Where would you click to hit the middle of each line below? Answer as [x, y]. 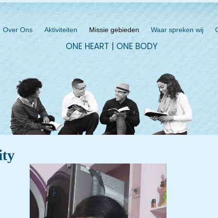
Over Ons [18, 30]
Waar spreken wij [177, 30]
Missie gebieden [114, 30]
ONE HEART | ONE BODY [112, 46]
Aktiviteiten [61, 30]
